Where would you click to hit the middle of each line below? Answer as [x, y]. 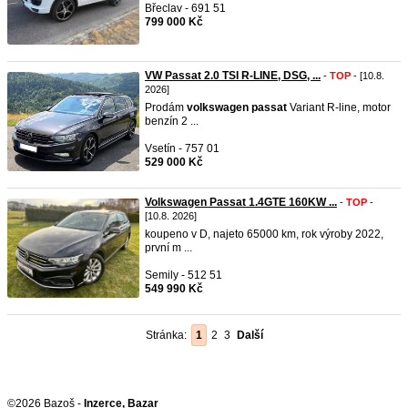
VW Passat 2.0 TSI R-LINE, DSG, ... [233, 76]
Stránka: [169, 335]
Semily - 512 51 [184, 275]
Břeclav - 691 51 [185, 8]
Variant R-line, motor [339, 107]
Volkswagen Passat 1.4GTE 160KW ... [241, 202]
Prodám [166, 107]
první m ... [168, 248]
